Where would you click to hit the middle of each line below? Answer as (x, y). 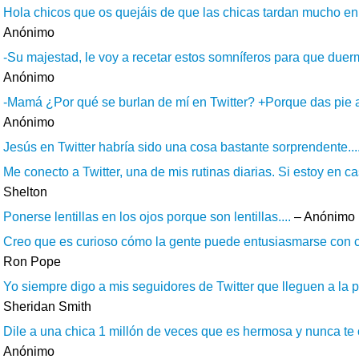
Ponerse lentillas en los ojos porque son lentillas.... (147, 216)
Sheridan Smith (47, 306)
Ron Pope (32, 261)
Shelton (25, 192)
